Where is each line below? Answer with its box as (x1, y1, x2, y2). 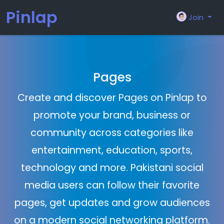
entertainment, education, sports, (31, 143, 192, 157)
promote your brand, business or (33, 108, 190, 122)
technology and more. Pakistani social (20, 161, 203, 174)
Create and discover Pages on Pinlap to (17, 91, 207, 104)
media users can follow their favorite (24, 178, 199, 192)
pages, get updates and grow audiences (14, 196, 210, 209)
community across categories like (30, 126, 193, 139)
